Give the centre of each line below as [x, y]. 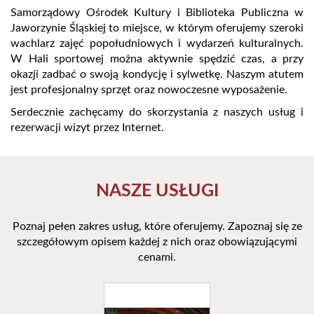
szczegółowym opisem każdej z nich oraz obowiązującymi [157, 242]
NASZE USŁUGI [157, 191]
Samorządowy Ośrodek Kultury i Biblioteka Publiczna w [157, 13]
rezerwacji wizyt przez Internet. [87, 128]
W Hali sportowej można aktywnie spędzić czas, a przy [157, 59]
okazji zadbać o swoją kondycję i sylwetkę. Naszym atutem [157, 75]
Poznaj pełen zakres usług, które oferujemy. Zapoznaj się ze [157, 227]
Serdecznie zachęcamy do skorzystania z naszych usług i [157, 112]
